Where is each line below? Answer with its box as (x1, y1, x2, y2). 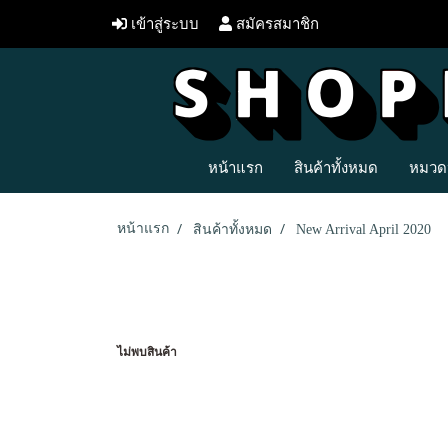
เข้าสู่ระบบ (127, 15, 199, 33)
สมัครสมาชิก (232, 15, 320, 33)
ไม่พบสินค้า (117, 343, 177, 360)
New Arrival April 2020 (296, 222, 431, 237)
